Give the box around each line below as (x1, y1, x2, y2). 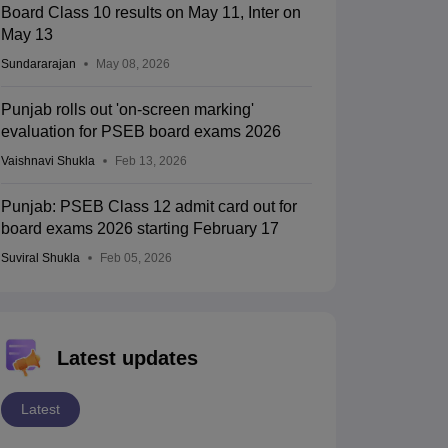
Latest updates (56, 347, 198, 370)
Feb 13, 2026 (114, 154, 187, 169)
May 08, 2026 (95, 57, 170, 72)
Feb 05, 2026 (99, 251, 172, 266)
